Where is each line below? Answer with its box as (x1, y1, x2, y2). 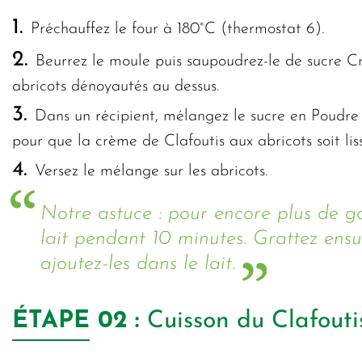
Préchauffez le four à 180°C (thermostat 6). (31, 21, 324, 38)
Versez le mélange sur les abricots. (35, 163, 267, 180)
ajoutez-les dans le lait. (40, 254, 235, 275)
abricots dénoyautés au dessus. (12, 78, 219, 95)
